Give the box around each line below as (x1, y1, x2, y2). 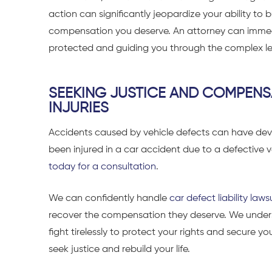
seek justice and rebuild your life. (49, 244, 190, 254)
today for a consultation (49, 161, 156, 172)
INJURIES (49, 101, 109, 116)
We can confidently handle (49, 193, 169, 203)
